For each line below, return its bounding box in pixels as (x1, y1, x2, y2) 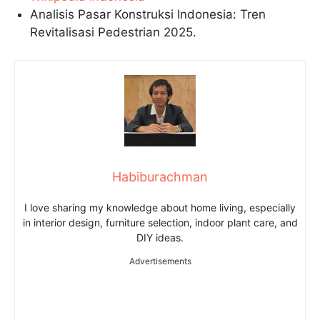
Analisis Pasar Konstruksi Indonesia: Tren (30, 7, 266, 22)
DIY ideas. (136, 231, 184, 244)
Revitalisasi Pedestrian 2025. (30, 25, 197, 40)
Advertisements (129, 255, 191, 266)
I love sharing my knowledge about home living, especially (24, 201, 296, 214)
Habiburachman (112, 169, 208, 184)
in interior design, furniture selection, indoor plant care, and (22, 216, 298, 229)
